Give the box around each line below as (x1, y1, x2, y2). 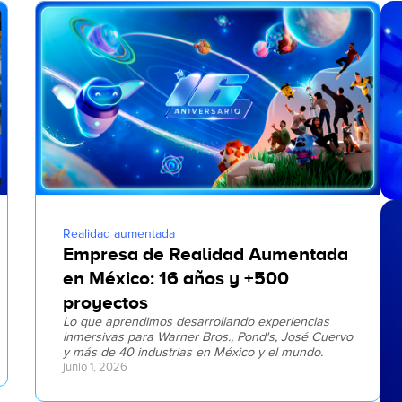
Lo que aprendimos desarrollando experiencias (63, 314, 329, 330)
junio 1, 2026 (63, 360, 127, 375)
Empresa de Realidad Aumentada (63, 243, 348, 266)
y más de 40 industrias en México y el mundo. (63, 345, 323, 361)
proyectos (63, 292, 148, 314)
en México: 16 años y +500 (63, 267, 289, 290)
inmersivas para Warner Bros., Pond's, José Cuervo (63, 329, 353, 345)
